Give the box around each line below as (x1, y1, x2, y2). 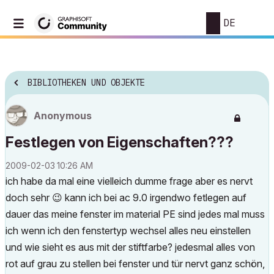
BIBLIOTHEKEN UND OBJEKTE (28, 77, 145, 89)
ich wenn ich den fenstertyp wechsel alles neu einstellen (6, 224, 251, 237)
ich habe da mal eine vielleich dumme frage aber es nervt (6, 175, 253, 187)
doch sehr (6, 191, 52, 204)
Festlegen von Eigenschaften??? (6, 133, 234, 151)
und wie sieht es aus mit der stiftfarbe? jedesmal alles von (6, 241, 255, 253)
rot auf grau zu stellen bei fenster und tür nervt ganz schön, (6, 257, 265, 270)
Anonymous (34, 109, 92, 122)
